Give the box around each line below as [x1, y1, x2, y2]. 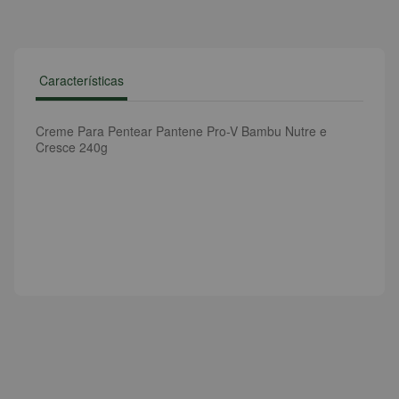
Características [39, 71, 124, 89]
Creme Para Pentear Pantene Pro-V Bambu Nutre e [36, 122, 327, 140]
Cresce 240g [36, 138, 108, 156]
